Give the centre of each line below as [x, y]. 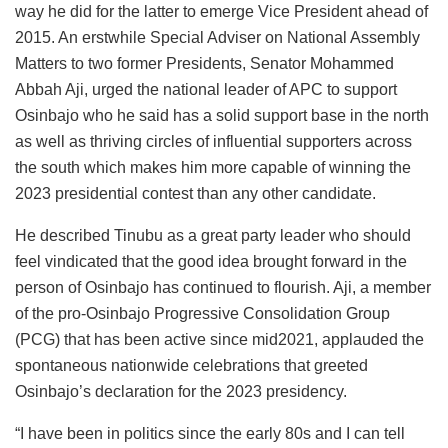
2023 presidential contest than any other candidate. [195, 193]
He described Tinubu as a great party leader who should [213, 235]
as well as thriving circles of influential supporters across [213, 141]
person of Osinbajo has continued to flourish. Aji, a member [223, 287]
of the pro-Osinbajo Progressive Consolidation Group [202, 313]
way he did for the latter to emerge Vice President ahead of [221, 11]
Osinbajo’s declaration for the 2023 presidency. [181, 391]
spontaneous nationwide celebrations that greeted [191, 365]
